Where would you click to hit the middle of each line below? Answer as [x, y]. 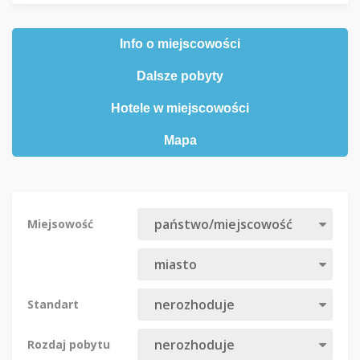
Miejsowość [60, 224]
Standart [53, 305]
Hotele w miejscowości [180, 108]
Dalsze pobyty [180, 76]
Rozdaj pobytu [69, 345]
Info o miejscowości [180, 44]
